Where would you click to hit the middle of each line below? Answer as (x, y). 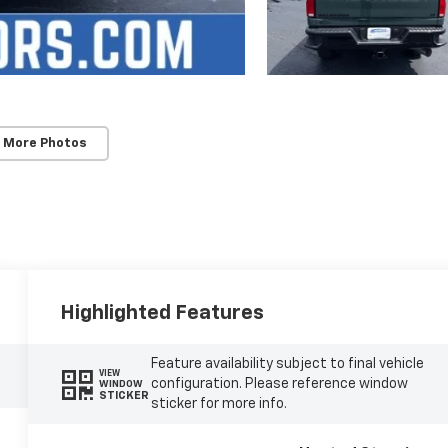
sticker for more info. (218, 404)
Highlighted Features (162, 313)
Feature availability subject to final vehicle (287, 364)
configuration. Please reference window (279, 384)
